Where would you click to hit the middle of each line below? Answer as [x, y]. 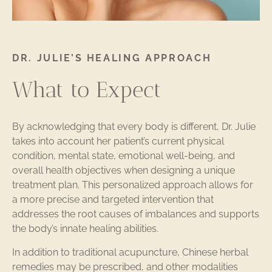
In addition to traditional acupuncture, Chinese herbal [130, 252]
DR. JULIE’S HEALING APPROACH [112, 58]
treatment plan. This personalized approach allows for [133, 185]
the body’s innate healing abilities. [85, 229]
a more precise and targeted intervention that [113, 200]
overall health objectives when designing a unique [124, 171]
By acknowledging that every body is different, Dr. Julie [134, 127]
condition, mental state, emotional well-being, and [124, 156]
